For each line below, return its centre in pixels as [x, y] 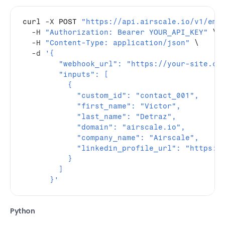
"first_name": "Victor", [102, 106]
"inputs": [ [66, 75]
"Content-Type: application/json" [118, 43]
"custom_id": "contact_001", [111, 96]
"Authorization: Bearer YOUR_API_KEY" [127, 32]
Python [23, 211]
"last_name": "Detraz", [99, 117]
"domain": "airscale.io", [104, 127]
